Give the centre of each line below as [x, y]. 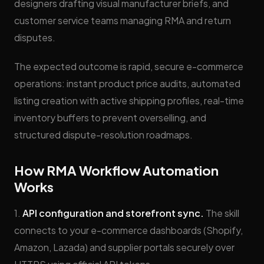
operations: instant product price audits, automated [127, 83]
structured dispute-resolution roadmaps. [103, 135]
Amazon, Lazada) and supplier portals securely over [124, 247]
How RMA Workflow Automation [116, 170]
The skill [222, 213]
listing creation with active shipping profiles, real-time [129, 100]
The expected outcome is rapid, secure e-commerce [129, 66]
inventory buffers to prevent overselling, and [110, 118]
